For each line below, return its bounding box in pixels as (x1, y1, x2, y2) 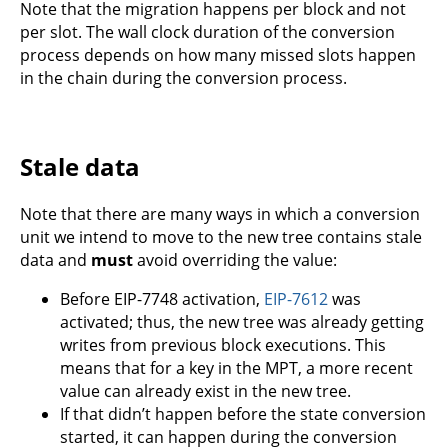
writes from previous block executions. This (60, 333, 386, 356)
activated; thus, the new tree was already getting (60, 310, 424, 333)
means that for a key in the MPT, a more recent (60, 356, 413, 379)
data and (20, 248, 91, 271)
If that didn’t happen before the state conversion (60, 402, 426, 425)
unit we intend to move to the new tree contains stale (20, 225, 422, 248)
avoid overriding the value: (133, 248, 337, 271)
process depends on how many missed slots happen (20, 43, 416, 66)
